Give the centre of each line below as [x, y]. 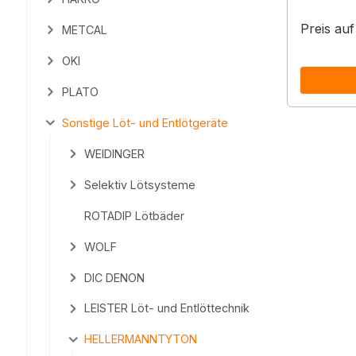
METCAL [84, 29]
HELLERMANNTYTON [141, 339]
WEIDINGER [115, 153]
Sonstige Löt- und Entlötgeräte [145, 122]
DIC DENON [115, 277]
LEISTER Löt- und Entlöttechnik [167, 308]
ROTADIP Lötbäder [135, 215]
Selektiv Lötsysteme [140, 184]
